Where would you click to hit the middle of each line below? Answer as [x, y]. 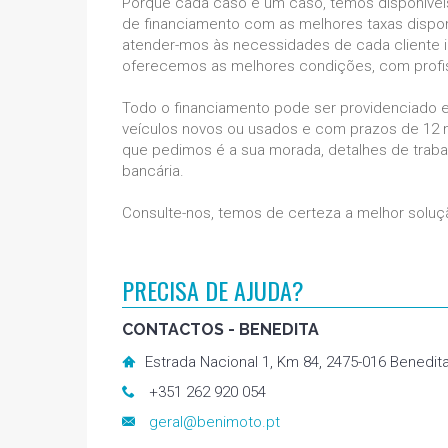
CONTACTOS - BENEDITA [220, 329]
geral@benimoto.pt [214, 422]
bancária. [153, 171]
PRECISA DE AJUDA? [213, 290]
